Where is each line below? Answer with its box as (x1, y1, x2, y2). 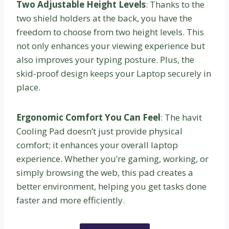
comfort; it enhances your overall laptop (16, 139, 178, 151)
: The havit (161, 111, 202, 123)
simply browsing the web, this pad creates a (16, 166, 193, 178)
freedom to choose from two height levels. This (16, 26, 204, 38)
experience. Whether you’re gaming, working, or (16, 152, 209, 165)
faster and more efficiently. (16, 194, 125, 206)
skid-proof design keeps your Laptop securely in (16, 67, 211, 79)
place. (16, 81, 40, 93)
